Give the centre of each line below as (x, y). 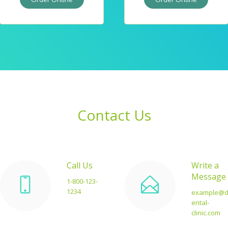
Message (208, 177)
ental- (200, 203)
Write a (205, 166)
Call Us (79, 166)
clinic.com (206, 213)
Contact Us (114, 115)
